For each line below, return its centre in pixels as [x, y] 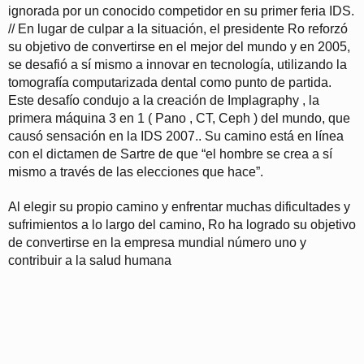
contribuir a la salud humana [90, 260]
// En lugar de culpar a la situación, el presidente [148, 28]
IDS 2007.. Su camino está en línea [242, 136]
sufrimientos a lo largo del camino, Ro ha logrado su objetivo [182, 224]
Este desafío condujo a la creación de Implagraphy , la [164, 100]
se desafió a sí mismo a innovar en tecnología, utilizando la [178, 64]
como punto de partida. [266, 82]
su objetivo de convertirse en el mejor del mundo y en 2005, [179, 46]
